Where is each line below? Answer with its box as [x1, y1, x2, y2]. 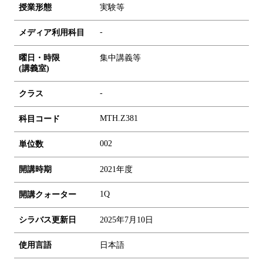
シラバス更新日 [19, 215, 76, 224]
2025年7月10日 [100, 215, 153, 224]
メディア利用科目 [19, 28, 85, 37]
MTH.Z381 [100, 113, 138, 123]
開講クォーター [19, 190, 76, 199]
